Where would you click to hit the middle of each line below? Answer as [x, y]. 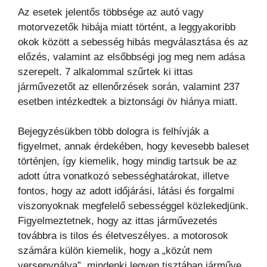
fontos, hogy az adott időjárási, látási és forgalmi [126, 191]
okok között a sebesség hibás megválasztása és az [133, 42]
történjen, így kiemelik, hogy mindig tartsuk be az [128, 162]
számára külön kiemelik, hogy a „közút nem [115, 251]
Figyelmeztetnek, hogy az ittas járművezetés [118, 221]
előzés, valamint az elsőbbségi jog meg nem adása [131, 57]
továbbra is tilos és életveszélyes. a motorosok [123, 236]
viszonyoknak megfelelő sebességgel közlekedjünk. [133, 206]
